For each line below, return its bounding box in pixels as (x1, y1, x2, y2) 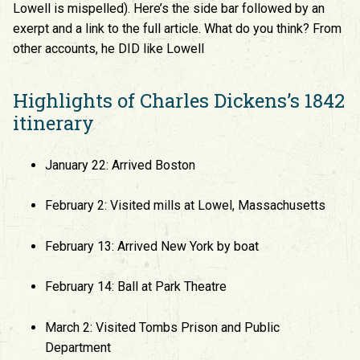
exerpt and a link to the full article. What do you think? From (13, 20, 342, 36)
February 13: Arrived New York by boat (45, 238, 259, 254)
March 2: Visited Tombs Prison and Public (45, 319, 280, 335)
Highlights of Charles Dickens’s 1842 (13, 88, 345, 113)
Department (45, 339, 111, 355)
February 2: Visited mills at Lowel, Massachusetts (45, 198, 325, 214)
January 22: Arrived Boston (45, 157, 195, 173)
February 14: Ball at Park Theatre (45, 279, 227, 295)
